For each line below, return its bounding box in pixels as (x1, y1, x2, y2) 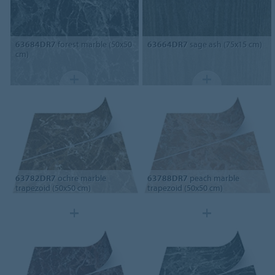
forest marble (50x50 (55, 38, 132, 50)
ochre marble (55, 172, 106, 184)
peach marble (188, 172, 240, 184)
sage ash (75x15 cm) (188, 38, 263, 50)
